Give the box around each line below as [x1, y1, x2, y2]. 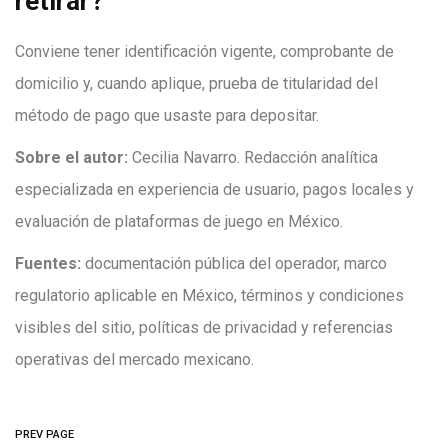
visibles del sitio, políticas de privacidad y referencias [15, 318, 393, 337]
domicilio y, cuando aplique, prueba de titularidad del [15, 74, 378, 93]
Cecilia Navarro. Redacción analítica [128, 148, 378, 167]
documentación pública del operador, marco [81, 254, 387, 273]
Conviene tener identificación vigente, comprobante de [15, 42, 394, 61]
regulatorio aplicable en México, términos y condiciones [15, 286, 404, 305]
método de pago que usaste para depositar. [15, 106, 319, 125]
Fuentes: [15, 254, 81, 273]
